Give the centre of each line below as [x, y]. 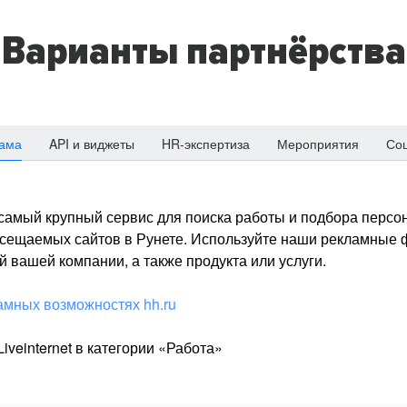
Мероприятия [318, 144]
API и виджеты [92, 144]
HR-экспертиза [206, 144]
